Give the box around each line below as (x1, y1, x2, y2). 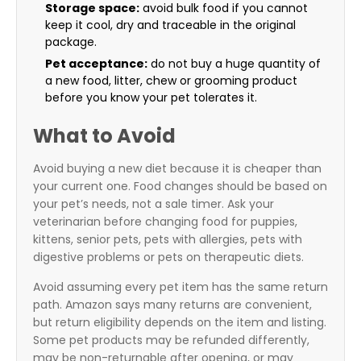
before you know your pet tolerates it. (45, 89, 257, 106)
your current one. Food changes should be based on (33, 178, 327, 195)
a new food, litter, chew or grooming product (45, 73, 297, 89)
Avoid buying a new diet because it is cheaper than (33, 160, 322, 177)
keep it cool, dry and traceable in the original (45, 17, 296, 34)
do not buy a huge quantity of (147, 56, 321, 73)
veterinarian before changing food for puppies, (33, 214, 297, 230)
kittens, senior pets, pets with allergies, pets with (33, 231, 302, 248)
